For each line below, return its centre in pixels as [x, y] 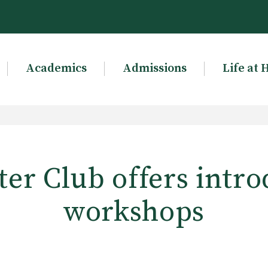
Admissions [154, 68]
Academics [56, 68]
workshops [134, 212]
